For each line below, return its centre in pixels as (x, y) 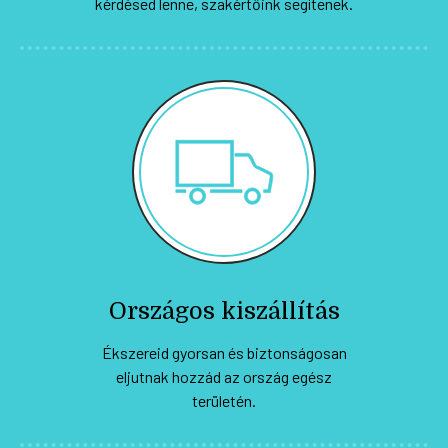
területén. (224, 400)
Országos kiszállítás (224, 310)
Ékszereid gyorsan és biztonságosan (224, 352)
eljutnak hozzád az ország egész (224, 376)
